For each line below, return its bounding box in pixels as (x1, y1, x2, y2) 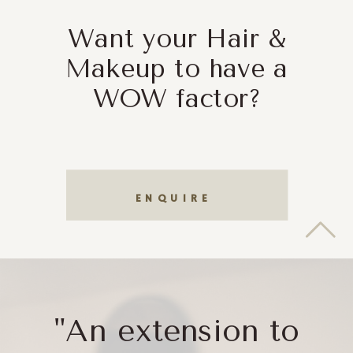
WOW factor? (92, 84, 261, 114)
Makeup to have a (65, 54, 288, 84)
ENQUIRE (135, 191, 218, 206)
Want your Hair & (68, 24, 285, 54)
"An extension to (54, 312, 300, 349)
